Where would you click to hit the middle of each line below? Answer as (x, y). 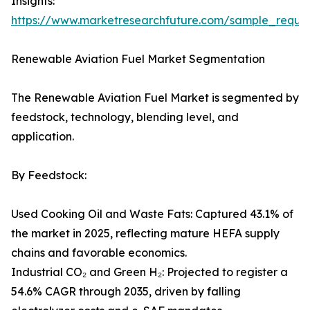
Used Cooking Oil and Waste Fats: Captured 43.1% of (152, 214)
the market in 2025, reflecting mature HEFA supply (145, 234)
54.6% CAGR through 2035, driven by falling (126, 292)
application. (43, 137)
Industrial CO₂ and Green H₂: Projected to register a (149, 272)
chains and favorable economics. (99, 253)
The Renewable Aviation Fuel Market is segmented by (155, 98)
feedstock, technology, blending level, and (125, 117)
